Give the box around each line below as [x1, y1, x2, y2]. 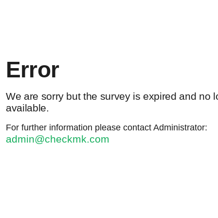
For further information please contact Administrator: [6, 122, 207, 132]
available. [6, 102, 49, 113]
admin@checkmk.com [6, 133, 109, 145]
